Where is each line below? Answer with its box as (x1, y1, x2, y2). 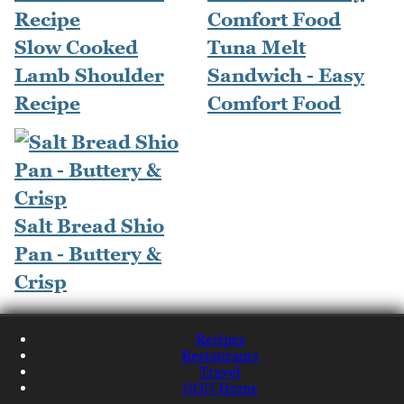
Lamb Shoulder (14, 64, 164, 87)
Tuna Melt (207, 36, 306, 60)
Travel (199, 363, 241, 381)
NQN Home (182, 380, 258, 397)
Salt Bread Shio (14, 215, 164, 238)
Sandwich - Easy (207, 64, 364, 87)
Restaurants (181, 347, 259, 364)
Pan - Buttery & (14, 243, 161, 266)
